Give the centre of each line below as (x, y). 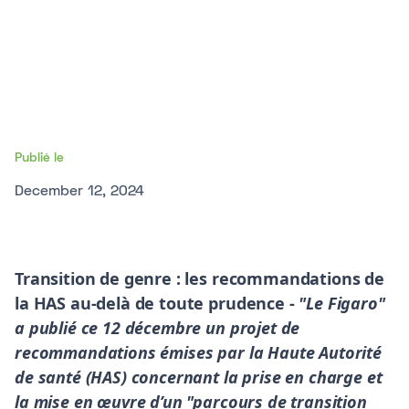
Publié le (39, 158)
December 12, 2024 (79, 192)
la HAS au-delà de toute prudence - (157, 303)
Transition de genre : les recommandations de (199, 278)
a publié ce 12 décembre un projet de (157, 328)
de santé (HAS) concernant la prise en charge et (199, 377)
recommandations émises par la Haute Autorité (198, 352)
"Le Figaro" (342, 303)
